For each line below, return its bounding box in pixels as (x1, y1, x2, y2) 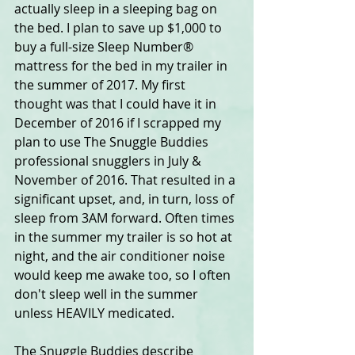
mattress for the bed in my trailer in (14, 57, 231, 75)
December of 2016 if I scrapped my (14, 114, 224, 132)
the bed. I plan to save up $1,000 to (14, 19, 225, 37)
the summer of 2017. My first (14, 76, 189, 94)
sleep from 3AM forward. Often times (14, 209, 238, 227)
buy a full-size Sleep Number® (14, 38, 197, 56)
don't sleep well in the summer (14, 285, 201, 303)
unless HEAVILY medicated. (14, 304, 174, 323)
